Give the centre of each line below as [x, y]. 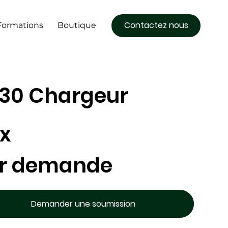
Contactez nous [156, 25]
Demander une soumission [83, 204]
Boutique [77, 25]
